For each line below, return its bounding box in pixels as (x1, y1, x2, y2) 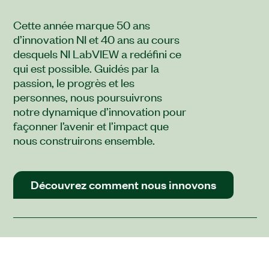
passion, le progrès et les (13, 74, 134, 90)
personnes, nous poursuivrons (13, 89, 162, 104)
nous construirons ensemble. (13, 132, 155, 148)
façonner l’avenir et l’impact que (13, 118, 169, 133)
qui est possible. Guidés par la (13, 60, 159, 76)
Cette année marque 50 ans (13, 17, 150, 32)
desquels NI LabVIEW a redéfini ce (13, 46, 181, 61)
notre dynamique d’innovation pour (13, 103, 186, 119)
